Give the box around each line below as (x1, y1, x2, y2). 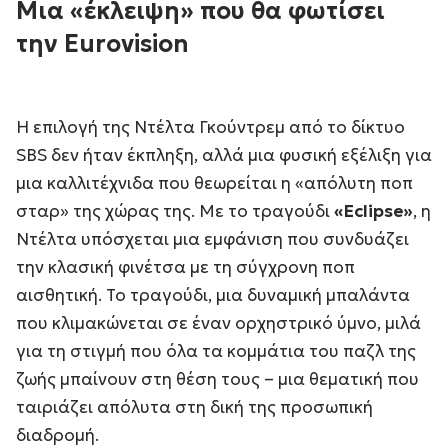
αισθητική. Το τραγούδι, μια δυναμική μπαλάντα (16, 284, 410, 307)
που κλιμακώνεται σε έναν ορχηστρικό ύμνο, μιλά (16, 312, 421, 335)
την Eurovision (16, 29, 189, 60)
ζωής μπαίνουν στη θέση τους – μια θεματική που (16, 368, 419, 391)
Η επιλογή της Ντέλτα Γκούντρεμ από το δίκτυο (16, 116, 405, 139)
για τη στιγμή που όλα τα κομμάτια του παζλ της (16, 340, 416, 363)
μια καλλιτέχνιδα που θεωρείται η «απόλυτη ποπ (16, 172, 413, 195)
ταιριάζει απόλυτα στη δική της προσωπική (16, 396, 373, 419)
